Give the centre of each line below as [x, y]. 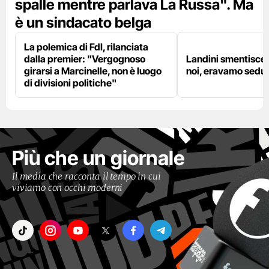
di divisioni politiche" [70, 83]
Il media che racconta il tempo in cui [86, 177]
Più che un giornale [98, 158]
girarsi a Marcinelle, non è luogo [93, 71]
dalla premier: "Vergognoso [85, 59]
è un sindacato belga [83, 23]
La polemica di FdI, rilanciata [86, 47]
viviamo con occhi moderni [68, 188]
